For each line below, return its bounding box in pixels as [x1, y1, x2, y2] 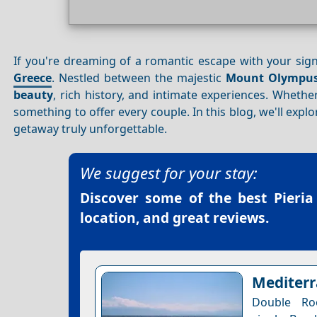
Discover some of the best [80, 188, 274, 208]
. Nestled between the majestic [52, 69, 226, 86]
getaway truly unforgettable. [13, 120, 168, 137]
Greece [13, 69, 52, 86]
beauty [13, 86, 54, 103]
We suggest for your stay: [80, 162, 258, 185]
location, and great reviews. [80, 208, 269, 228]
